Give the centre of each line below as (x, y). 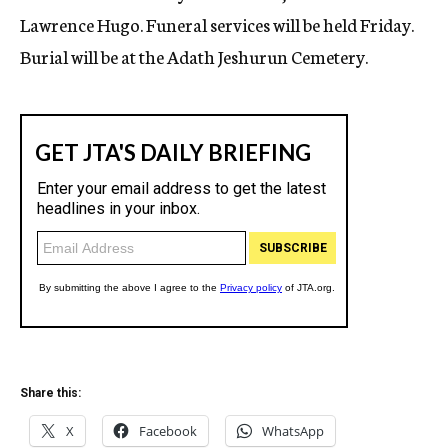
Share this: (50, 393)
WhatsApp (293, 431)
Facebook (168, 431)
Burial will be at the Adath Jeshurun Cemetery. (194, 56)
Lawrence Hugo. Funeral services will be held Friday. (217, 24)
